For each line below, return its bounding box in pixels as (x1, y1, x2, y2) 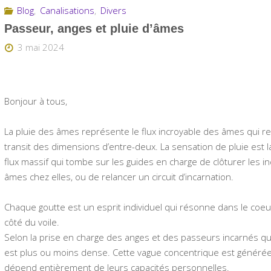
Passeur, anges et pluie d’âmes (4, 21, 184, 35)
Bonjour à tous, (4, 95, 68, 108)
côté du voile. (4, 216, 60, 229)
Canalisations (40, 4, 95, 17)
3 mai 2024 (18, 41, 65, 53)
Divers (100, 4, 127, 17)
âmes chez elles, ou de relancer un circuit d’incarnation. (4, 171, 234, 183)
